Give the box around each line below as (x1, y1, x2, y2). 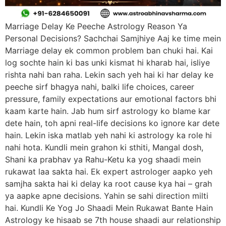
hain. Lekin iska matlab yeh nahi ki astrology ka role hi (5, 130, 212, 140)
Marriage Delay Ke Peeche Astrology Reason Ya (5, 21, 187, 31)
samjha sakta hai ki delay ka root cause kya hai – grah (5, 178, 212, 189)
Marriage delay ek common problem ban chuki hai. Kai (5, 45, 213, 55)
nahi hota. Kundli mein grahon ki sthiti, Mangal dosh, (5, 142, 203, 152)
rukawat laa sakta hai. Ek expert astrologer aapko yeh (5, 166, 212, 177)
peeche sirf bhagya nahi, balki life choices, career (5, 81, 194, 92)
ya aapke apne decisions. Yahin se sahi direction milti (5, 190, 208, 201)
